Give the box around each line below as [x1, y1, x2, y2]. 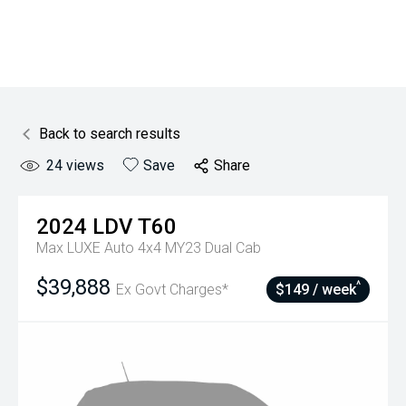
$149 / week [275, 281, 356, 298]
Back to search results [39, 125, 180, 142]
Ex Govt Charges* [116, 281, 228, 298]
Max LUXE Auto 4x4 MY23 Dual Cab [36, 239, 261, 256]
